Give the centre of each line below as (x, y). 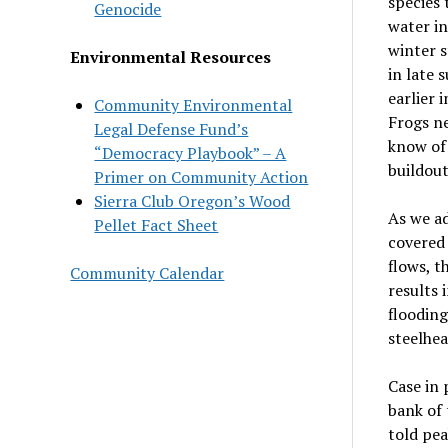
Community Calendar (147, 272)
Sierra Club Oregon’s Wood (192, 200)
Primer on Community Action (201, 176)
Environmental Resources (171, 56)
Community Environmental (193, 104)
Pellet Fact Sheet (156, 224)
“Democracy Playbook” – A (190, 152)
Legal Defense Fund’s (171, 128)
